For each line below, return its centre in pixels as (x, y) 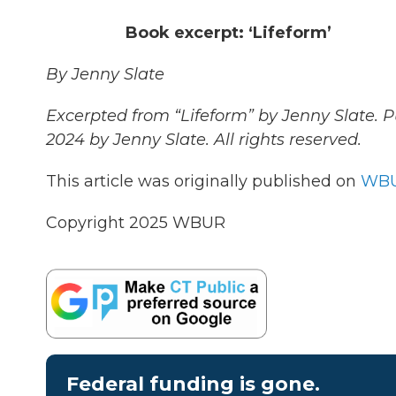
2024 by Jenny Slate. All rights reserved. (204, 140)
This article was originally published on (203, 181)
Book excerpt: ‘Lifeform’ (228, 33)
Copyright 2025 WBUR (136, 223)
